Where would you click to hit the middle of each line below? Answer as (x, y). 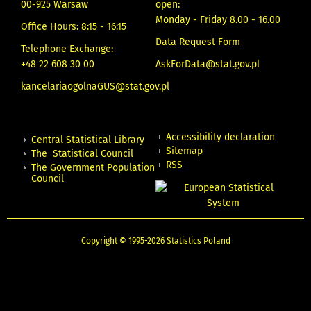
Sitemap (184, 151)
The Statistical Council (82, 154)
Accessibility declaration (220, 137)
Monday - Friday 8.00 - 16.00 (218, 20)
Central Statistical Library (88, 140)
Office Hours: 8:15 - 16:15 (74, 27)
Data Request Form (198, 42)
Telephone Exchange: (67, 49)
